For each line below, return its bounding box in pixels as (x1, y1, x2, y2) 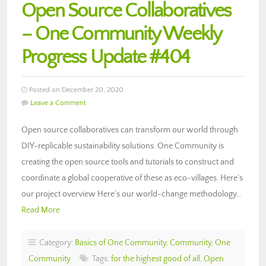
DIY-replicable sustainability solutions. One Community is (21, 141, 224, 151)
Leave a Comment (30, 99, 86, 107)
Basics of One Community (75, 237, 166, 248)
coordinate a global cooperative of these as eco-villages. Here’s (21, 173, 243, 183)
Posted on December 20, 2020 (27, 85, 123, 94)
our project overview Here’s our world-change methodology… (21, 189, 242, 199)
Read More (21, 205, 60, 215)
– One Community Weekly (21, 23, 221, 45)
